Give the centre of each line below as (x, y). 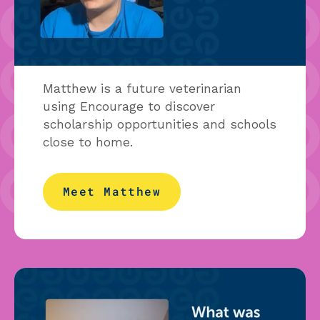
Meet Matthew (112, 192)
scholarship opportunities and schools (160, 125)
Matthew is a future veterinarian (142, 89)
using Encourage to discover (129, 107)
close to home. (88, 142)
